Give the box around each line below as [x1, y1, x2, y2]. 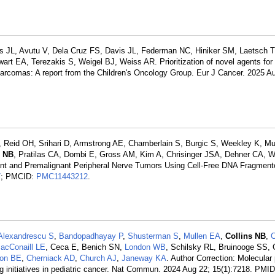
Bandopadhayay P [59, 231, 123, 241]
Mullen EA [184, 231, 220, 241]
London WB [125, 242, 166, 252]
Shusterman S [128, 231, 179, 241]
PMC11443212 [36, 172, 88, 181]
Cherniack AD [26, 254, 75, 263]
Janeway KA [122, 254, 166, 263]
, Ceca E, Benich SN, [45, 242, 125, 252]
